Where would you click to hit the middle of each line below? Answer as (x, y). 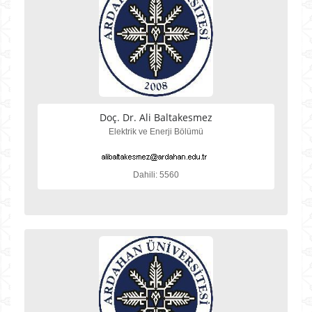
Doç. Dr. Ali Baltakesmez (156, 117)
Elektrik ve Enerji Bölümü (156, 132)
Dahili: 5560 (156, 175)
